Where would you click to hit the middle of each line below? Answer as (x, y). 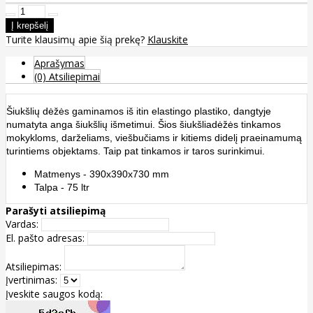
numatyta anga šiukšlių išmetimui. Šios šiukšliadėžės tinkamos (144, 125)
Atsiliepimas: (34, 267)
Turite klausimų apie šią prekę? (77, 40)
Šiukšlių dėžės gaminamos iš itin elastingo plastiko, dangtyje (139, 111)
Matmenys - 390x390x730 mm (102, 174)
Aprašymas (59, 64)
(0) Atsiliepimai (67, 77)
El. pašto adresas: (45, 238)
